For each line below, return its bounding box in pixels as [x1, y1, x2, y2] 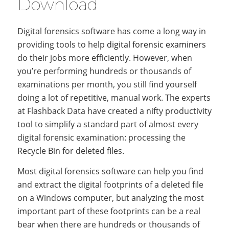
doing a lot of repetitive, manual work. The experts [17, 92, 211, 103]
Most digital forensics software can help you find [17, 165, 203, 177]
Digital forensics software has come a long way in [17, 26, 206, 37]
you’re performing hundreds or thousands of [17, 65, 191, 77]
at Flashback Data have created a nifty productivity [17, 105, 212, 117]
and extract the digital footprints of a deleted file [17, 178, 203, 190]
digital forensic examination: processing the [17, 132, 186, 143]
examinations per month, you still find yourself [17, 79, 197, 90]
